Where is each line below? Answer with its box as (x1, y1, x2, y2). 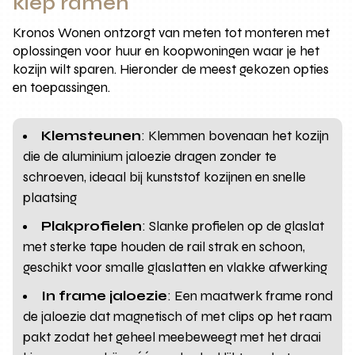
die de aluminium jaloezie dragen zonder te (23, 147, 277, 165)
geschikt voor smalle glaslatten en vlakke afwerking (23, 258, 328, 276)
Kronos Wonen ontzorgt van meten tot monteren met (13, 24, 330, 41)
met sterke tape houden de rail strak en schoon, (23, 238, 306, 255)
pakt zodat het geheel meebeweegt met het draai (23, 328, 322, 345)
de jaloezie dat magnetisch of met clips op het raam (23, 307, 333, 325)
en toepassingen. (13, 78, 111, 96)
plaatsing (23, 189, 78, 206)
